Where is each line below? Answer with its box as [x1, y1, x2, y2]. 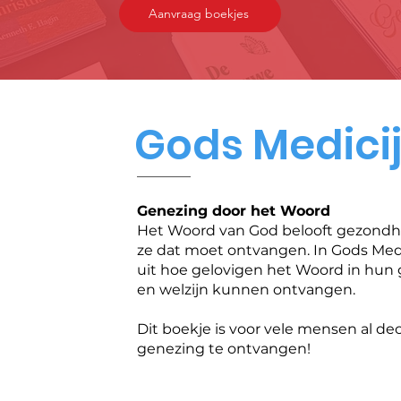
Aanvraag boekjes [148, 5, 249, 21]
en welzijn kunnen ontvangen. [136, 281, 355, 298]
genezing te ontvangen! [136, 340, 311, 357]
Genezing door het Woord [136, 202, 330, 219]
